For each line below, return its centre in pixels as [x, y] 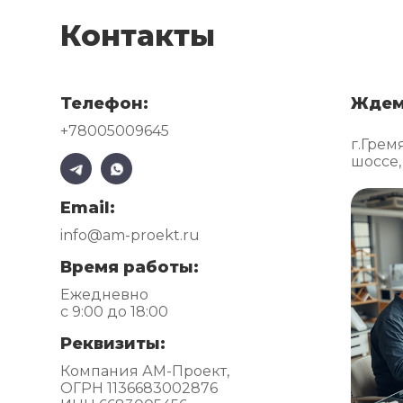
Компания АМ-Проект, [145, 371]
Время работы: [130, 267]
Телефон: [105, 103]
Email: [88, 208]
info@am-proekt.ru [130, 235]
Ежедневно [105, 295]
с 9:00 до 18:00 [115, 312]
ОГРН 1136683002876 [139, 388]
